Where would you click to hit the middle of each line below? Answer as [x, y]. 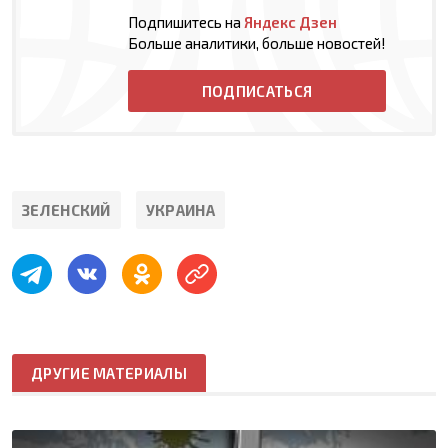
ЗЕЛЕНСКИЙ [66, 209]
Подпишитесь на [186, 21]
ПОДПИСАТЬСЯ [257, 90]
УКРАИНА [180, 209]
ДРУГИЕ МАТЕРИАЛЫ [109, 372]
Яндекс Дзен [290, 21]
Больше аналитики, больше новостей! [257, 42]
